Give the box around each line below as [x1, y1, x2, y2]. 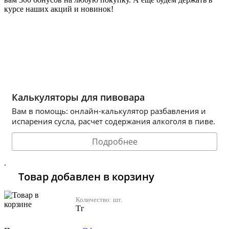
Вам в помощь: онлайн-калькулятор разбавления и [12, 106, 206, 117]
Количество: [76, 196, 113, 204]
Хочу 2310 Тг [4, 18, 51, 28]
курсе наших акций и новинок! [4, 5, 113, 14]
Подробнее [91, 136, 138, 148]
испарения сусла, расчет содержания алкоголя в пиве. [12, 116, 215, 127]
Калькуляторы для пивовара [12, 91, 145, 104]
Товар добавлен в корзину [18, 170, 154, 184]
